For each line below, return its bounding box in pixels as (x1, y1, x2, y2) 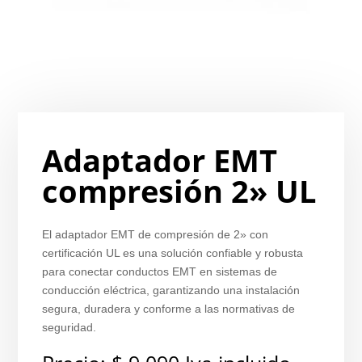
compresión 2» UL (42, 170, 317, 212)
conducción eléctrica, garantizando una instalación (42, 284, 301, 297)
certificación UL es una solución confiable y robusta (42, 246, 304, 259)
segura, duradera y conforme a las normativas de (42, 302, 296, 315)
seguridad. (42, 321, 97, 334)
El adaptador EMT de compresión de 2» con (42, 228, 269, 241)
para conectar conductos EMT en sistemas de (42, 265, 278, 278)
